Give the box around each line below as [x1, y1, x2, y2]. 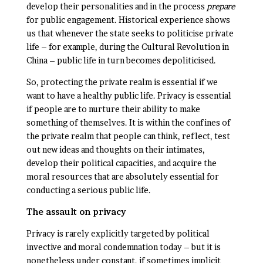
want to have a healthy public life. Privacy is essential [26, 90, 231, 100]
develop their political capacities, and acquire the [26, 158, 217, 168]
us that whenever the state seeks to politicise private [26, 28, 234, 38]
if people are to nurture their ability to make [26, 104, 200, 114]
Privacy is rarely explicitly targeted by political [26, 228, 210, 238]
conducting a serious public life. [26, 185, 151, 195]
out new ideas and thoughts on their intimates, [26, 144, 205, 154]
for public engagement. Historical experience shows [26, 15, 230, 25]
